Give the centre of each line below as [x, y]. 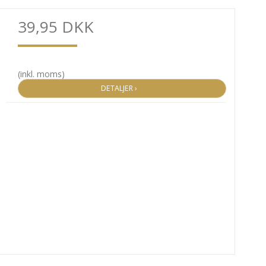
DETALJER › [122, 88]
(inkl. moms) [41, 74]
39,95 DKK [56, 26]
